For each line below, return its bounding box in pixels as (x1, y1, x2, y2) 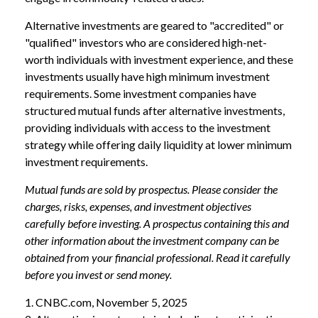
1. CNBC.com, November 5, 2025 (25, 295, 187, 309)
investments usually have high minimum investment (25, 69, 270, 83)
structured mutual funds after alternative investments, (25, 103, 285, 117)
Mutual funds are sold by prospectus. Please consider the (25, 182, 278, 196)
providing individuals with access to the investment (25, 120, 270, 134)
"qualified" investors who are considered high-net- (25, 35, 267, 49)
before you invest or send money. (25, 267, 172, 281)
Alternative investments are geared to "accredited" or (25, 18, 284, 32)
